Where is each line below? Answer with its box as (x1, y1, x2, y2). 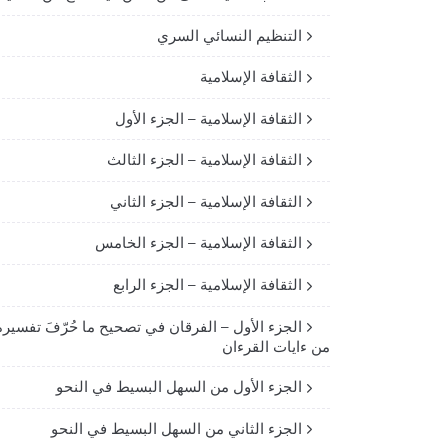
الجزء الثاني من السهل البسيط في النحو (51, 418, 302, 438)
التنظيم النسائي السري (157, 25, 302, 45)
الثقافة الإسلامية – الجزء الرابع (113, 275, 302, 295)
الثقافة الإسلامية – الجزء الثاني (110, 191, 302, 211)
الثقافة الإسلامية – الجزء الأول (115, 108, 302, 128)
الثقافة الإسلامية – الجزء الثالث (107, 150, 302, 170)
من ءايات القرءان (222, 337, 330, 357)
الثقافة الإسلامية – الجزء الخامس (95, 233, 302, 253)
